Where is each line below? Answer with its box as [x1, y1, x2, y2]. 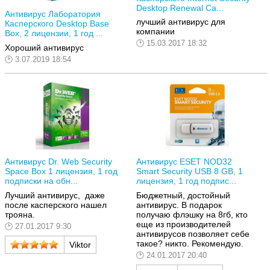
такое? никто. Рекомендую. [136, 238, 243, 248]
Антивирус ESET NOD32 [136, 157, 232, 167]
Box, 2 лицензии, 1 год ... [5, 28, 103, 39]
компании [136, 27, 175, 37]
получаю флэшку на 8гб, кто [136, 209, 248, 219]
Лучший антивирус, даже [5, 190, 105, 200]
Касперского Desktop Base [5, 19, 109, 29]
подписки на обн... [5, 176, 78, 186]
